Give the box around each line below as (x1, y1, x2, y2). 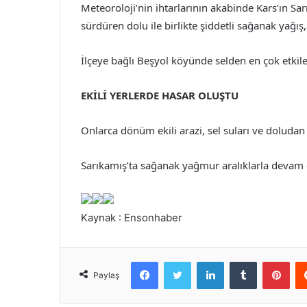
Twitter (191, 256, 221, 267)
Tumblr (256, 256, 285, 267)
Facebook (158, 256, 199, 267)
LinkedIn (223, 256, 259, 267)
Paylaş (93, 270, 119, 281)
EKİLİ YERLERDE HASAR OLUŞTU (81, 88, 238, 103)
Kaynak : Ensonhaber (81, 211, 182, 225)
